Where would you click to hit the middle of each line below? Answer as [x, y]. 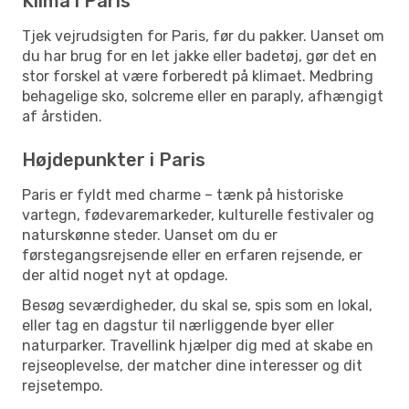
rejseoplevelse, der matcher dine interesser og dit [192, 365]
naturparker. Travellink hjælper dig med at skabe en [198, 345]
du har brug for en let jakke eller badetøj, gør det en [199, 56]
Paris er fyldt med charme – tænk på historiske [183, 194]
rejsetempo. [63, 385]
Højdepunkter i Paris [114, 159]
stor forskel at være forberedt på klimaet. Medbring [198, 76]
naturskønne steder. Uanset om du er [150, 235]
